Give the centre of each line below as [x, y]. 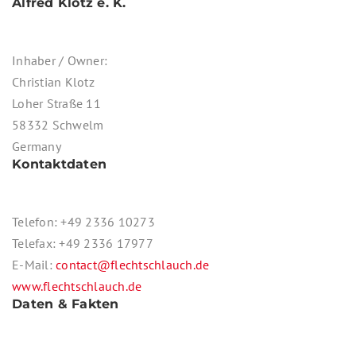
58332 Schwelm [58, 124]
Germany [37, 146]
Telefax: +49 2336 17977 [83, 243]
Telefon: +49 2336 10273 [83, 221]
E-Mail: [34, 264]
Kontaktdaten [59, 164]
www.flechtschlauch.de [77, 286]
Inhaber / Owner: [60, 60]
